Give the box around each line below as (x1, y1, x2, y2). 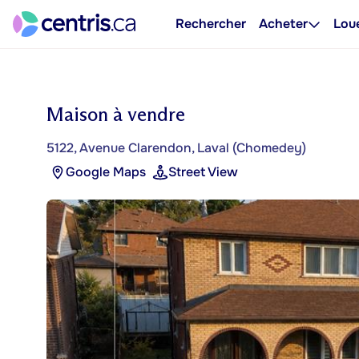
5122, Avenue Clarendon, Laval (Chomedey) (46, 139, 306, 156)
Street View (168, 163, 238, 180)
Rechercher (175, 15, 246, 32)
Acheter (259, 15, 308, 32)
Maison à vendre (46, 103, 185, 126)
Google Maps (66, 163, 146, 180)
